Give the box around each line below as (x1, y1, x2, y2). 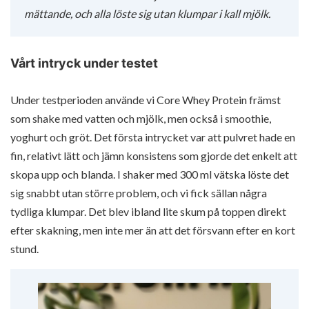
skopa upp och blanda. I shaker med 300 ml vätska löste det (10, 168, 289, 181)
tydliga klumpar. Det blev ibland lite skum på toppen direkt (10, 205, 286, 219)
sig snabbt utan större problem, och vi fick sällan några (10, 186, 267, 200)
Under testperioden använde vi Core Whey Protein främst (10, 93, 281, 107)
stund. (10, 242, 39, 256)
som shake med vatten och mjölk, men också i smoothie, (10, 112, 271, 126)
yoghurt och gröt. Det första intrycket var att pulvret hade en (10, 130, 295, 144)
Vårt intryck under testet (10, 56, 158, 71)
